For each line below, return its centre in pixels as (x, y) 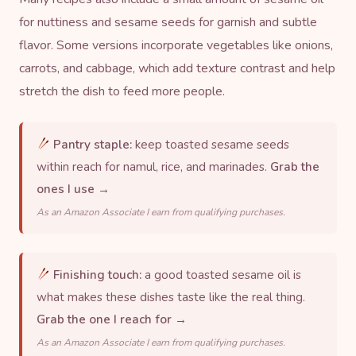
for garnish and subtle (256, 22)
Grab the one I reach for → (112, 319)
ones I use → (73, 189)
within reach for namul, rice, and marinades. (153, 166)
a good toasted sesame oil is (222, 275)
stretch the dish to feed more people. (122, 91)
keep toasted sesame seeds (211, 144)
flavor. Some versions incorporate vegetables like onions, (176, 45)
